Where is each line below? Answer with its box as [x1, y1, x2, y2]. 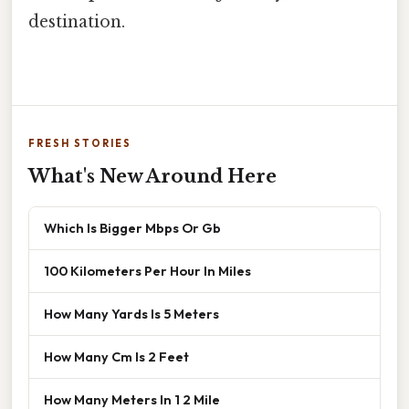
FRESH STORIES [28, 136, 131, 150]
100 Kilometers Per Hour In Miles [44, 261, 251, 279]
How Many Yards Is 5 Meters [44, 304, 219, 322]
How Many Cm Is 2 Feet [44, 347, 189, 365]
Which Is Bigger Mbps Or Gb [44, 218, 221, 236]
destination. [28, 11, 125, 32]
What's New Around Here [28, 164, 277, 187]
